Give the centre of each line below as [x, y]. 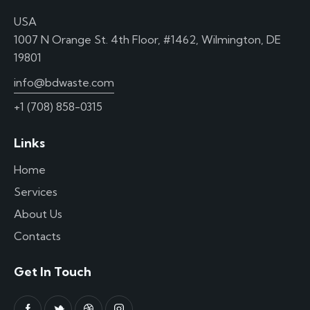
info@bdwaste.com [64, 82]
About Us [38, 213]
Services [36, 191]
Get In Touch [53, 272]
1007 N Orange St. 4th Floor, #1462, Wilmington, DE [147, 40]
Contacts [37, 236]
